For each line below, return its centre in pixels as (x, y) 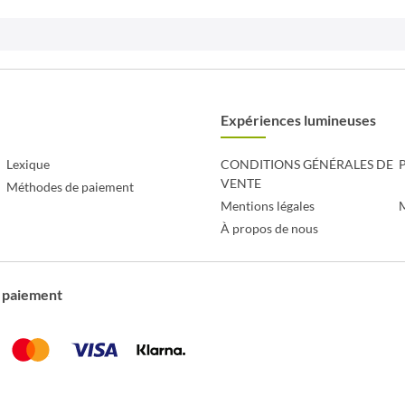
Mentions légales (268, 206)
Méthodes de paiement (71, 187)
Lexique (28, 164)
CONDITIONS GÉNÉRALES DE (307, 164)
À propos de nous (269, 228)
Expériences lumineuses (298, 120)
